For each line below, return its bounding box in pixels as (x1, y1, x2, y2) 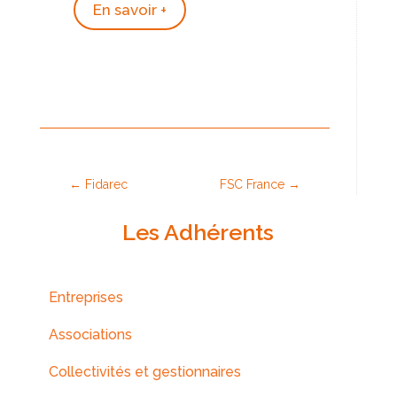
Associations (48, 325, 132, 343)
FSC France (220, 176, 285, 191)
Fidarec (84, 176, 128, 191)
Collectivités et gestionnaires (48, 362, 241, 380)
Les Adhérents (122, 218, 275, 245)
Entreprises (48, 288, 123, 306)
